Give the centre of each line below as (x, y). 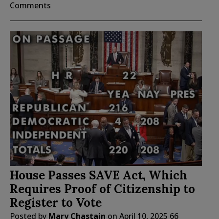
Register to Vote (56, 203)
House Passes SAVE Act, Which (99, 175)
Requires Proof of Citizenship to (102, 189)
